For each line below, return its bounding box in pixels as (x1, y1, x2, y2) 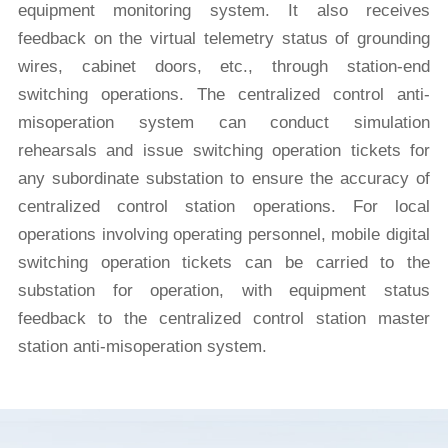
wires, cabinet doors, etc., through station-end (17, 56, 431, 76)
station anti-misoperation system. (17, 336, 267, 356)
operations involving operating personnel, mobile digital (17, 224, 431, 244)
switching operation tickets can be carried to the (17, 252, 431, 272)
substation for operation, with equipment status (17, 280, 431, 300)
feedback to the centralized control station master (17, 308, 431, 328)
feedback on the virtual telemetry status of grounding (17, 28, 431, 48)
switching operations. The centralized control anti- (17, 84, 431, 104)
